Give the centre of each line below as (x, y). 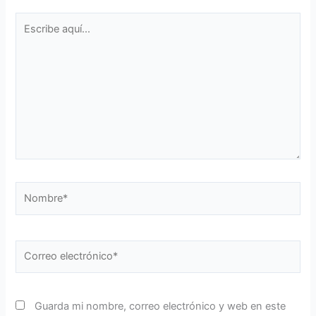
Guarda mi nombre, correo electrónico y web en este (160, 306)
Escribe (33, 20)
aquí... (29, 36)
